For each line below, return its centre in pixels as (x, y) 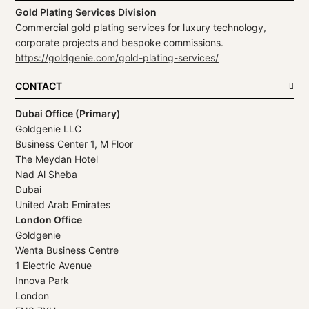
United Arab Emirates (63, 204)
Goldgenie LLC (49, 128)
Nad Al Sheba (47, 174)
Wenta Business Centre (67, 250)
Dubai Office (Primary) (68, 113)
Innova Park (42, 280)
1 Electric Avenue (54, 265)
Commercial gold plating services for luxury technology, (141, 27)
